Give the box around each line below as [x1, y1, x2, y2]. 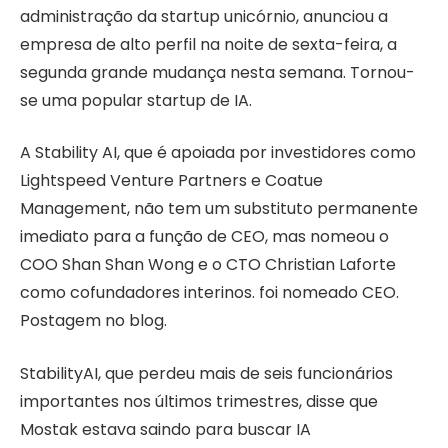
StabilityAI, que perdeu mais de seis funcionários [20, 362, 393, 386]
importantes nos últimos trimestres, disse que [20, 390, 378, 414]
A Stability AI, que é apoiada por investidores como [20, 141, 416, 165]
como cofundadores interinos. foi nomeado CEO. [20, 281, 399, 305]
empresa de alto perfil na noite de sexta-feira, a [20, 32, 397, 56]
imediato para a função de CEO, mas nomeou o [20, 225, 389, 249]
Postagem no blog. [20, 309, 167, 333]
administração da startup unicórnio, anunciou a [20, 4, 388, 28]
